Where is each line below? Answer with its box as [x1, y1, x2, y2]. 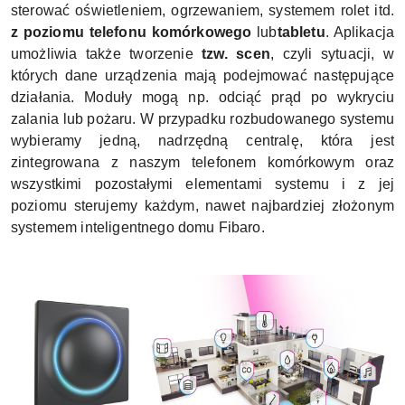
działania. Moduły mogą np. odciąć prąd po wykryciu [11, 89, 394, 105]
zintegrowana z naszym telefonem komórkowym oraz [11, 154, 394, 170]
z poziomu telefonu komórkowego [11, 24, 258, 40]
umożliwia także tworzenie [11, 45, 202, 61]
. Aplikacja [325, 24, 394, 40]
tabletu [277, 24, 325, 40]
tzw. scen [202, 45, 270, 61]
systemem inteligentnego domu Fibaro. [11, 219, 265, 235]
